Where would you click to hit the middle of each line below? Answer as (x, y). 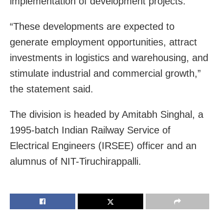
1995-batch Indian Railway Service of (90, 130)
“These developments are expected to (92, 26)
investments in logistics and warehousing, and (109, 57)
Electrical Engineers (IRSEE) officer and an (103, 145)
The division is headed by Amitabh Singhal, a (107, 114)
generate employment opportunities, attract (103, 42)
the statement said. (52, 89)
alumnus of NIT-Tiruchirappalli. (76, 161)
